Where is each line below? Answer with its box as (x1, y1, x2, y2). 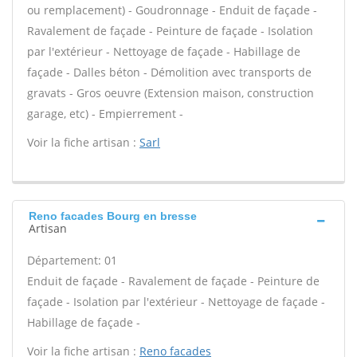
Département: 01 (27, 253, 117, 268)
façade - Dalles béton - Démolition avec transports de (27, 65, 312, 80)
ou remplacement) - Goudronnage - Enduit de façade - (27, 2, 317, 18)
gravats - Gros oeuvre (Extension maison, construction (27, 85, 314, 100)
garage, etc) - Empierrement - (27, 106, 183, 121)
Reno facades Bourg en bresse (29, 210, 197, 222)
